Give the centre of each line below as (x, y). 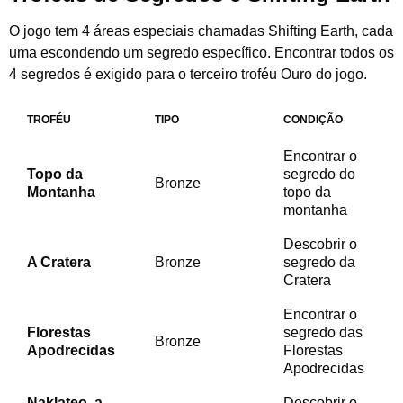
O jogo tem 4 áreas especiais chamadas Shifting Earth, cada (201, 31)
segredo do (319, 175)
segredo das (323, 333)
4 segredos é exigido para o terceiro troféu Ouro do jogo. (188, 75)
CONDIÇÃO (313, 120)
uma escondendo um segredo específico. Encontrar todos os (201, 53)
